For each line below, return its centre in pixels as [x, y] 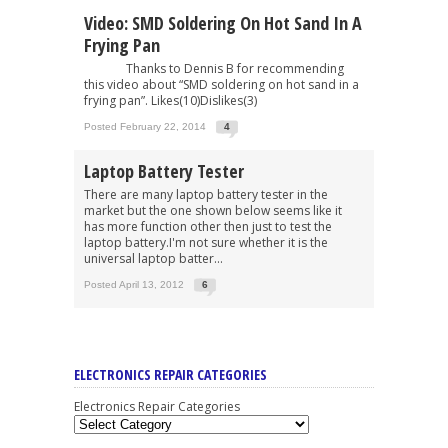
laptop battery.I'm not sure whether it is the [206, 242]
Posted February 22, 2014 [145, 126]
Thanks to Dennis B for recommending [214, 68]
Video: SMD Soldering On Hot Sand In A [223, 22]
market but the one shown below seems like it [213, 210]
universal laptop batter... [153, 258]
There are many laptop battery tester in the [206, 194]
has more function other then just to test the [208, 226]
